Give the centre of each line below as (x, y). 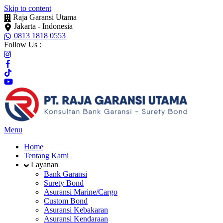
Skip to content (28, 8)
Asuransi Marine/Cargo (81, 192)
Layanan (43, 165)
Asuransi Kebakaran (76, 210)
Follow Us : (23, 44)
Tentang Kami (46, 156)
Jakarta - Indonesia (43, 26)
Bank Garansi (65, 174)
